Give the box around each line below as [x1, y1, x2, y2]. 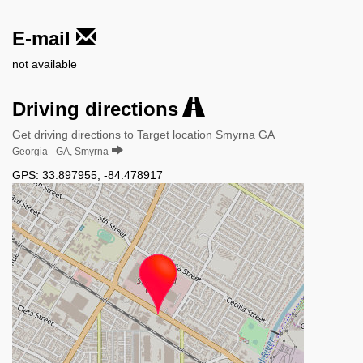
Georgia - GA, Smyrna [12, 145, 109, 157]
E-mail [12, 27, 76, 49]
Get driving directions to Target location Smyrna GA [12, 127, 275, 141]
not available [12, 57, 77, 70]
